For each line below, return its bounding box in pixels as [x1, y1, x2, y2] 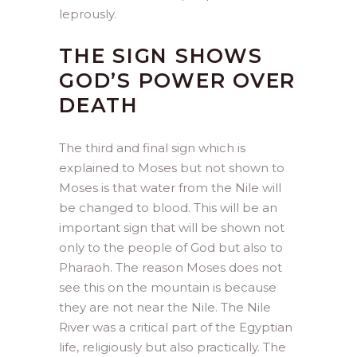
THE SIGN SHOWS [59, 43, 263, 68]
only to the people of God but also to [59, 239, 283, 255]
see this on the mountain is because [59, 279, 277, 295]
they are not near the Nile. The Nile [59, 299, 271, 315]
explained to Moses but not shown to [59, 159, 284, 175]
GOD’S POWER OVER [59, 68, 296, 92]
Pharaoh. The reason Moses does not [59, 259, 282, 275]
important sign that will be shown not [59, 219, 284, 235]
